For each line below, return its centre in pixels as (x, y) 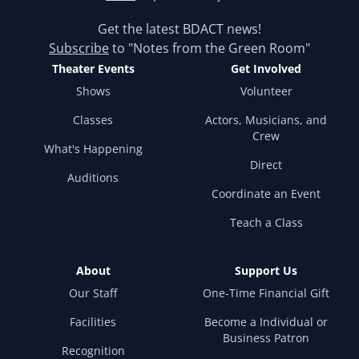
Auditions (93, 178)
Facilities (93, 322)
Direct (266, 165)
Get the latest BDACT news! (179, 29)
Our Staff (93, 293)
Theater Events (93, 69)
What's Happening (93, 149)
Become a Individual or (266, 322)
